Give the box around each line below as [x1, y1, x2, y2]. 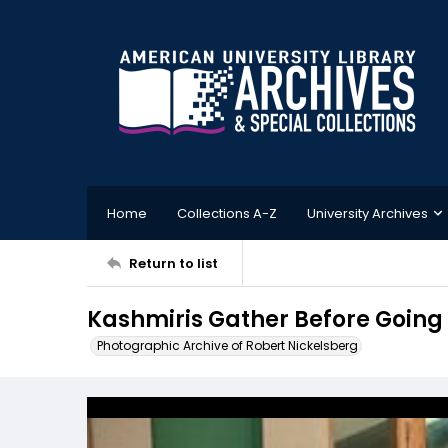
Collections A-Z [177, 203, 277, 223]
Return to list [129, 253, 218, 273]
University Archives [307, 203, 428, 223]
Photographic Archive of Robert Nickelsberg [97, 337, 358, 354]
